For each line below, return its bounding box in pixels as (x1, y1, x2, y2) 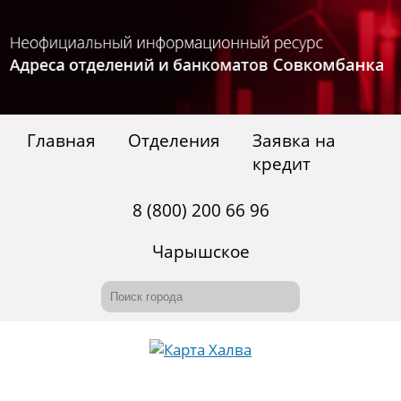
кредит (252, 152, 311, 176)
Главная (27, 129, 96, 153)
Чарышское (151, 240, 250, 264)
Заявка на (252, 129, 336, 153)
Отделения (128, 129, 220, 153)
